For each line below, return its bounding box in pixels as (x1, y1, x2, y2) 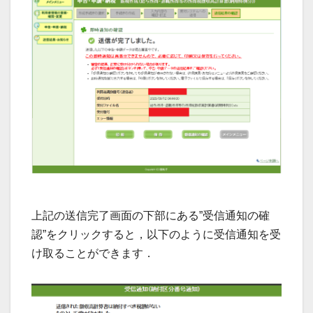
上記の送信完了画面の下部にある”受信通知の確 (31, 210, 270, 222)
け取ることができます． (31, 247, 154, 260)
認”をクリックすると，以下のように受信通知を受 (31, 228, 281, 241)
